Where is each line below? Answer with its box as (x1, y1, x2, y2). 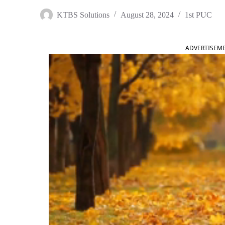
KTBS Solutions (57, 10, 109, 19)
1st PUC (185, 10, 212, 19)
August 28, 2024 (121, 10, 174, 19)
